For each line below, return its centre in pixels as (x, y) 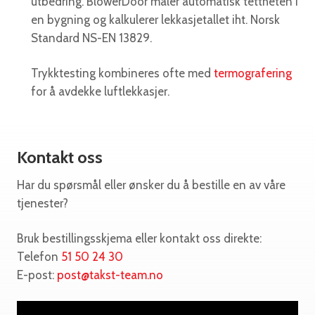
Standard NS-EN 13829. (91, 38)
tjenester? (43, 204)
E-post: (37, 275)
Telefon (39, 257)
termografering (253, 73)
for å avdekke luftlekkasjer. (100, 92)
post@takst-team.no (110, 275)
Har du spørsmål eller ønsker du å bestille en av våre (151, 185)
